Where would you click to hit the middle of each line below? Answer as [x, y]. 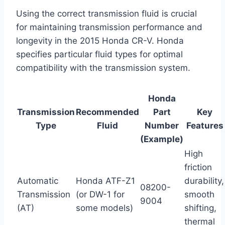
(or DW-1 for [100, 194]
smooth [199, 194]
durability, [204, 181]
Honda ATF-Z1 [105, 181]
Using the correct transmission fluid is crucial [106, 13]
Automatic [38, 181]
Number [162, 125]
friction [198, 167]
